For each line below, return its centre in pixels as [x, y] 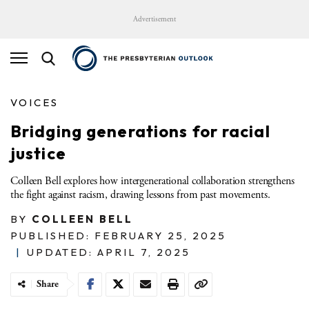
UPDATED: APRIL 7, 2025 [109, 252]
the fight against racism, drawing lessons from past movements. [140, 195]
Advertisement [154, 19]
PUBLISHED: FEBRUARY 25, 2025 [118, 235]
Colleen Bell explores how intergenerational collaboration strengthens [152, 181]
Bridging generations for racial [140, 131]
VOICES [34, 102]
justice [38, 153]
